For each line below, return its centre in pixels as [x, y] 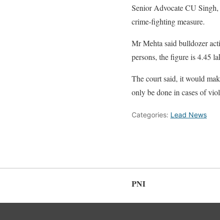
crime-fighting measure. [168, 21]
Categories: [151, 114]
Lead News [189, 114]
